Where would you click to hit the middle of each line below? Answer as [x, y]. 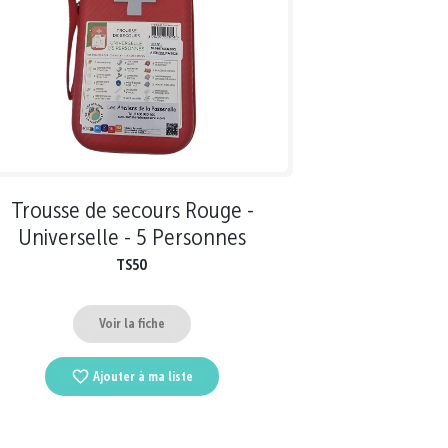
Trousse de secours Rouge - [132, 209]
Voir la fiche [132, 324]
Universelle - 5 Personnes [132, 236]
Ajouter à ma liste [143, 376]
